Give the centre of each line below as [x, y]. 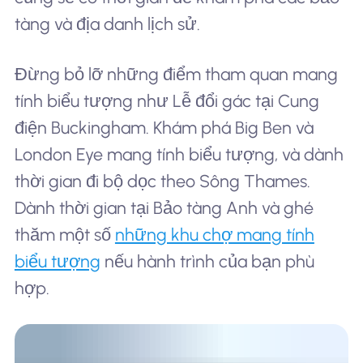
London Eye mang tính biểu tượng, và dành [179, 154]
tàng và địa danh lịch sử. [107, 24]
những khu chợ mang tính [214, 234]
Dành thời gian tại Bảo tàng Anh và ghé [164, 207]
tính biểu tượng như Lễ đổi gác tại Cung [167, 100]
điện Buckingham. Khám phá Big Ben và [164, 127]
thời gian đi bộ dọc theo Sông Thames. [162, 181]
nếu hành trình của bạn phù [207, 261]
